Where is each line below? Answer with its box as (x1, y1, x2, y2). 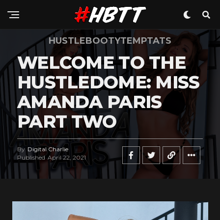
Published (17, 154, 45, 161)
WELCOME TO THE (17, 52, 186, 73)
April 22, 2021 (48, 154, 86, 161)
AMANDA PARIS (17, 91, 162, 112)
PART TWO (17, 110, 117, 132)
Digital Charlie (27, 145, 68, 153)
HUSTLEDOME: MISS (17, 71, 200, 93)
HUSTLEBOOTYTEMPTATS (49, 35, 171, 46)
